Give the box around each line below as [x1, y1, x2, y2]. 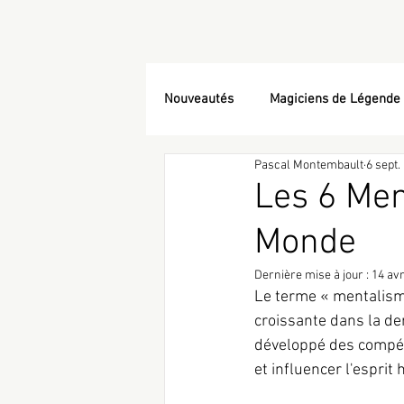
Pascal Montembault [254, 157, 363, 173]
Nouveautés [164, 91, 234, 107]
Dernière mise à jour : [254, 268, 372, 283]
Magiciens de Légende [270, 91, 400, 107]
